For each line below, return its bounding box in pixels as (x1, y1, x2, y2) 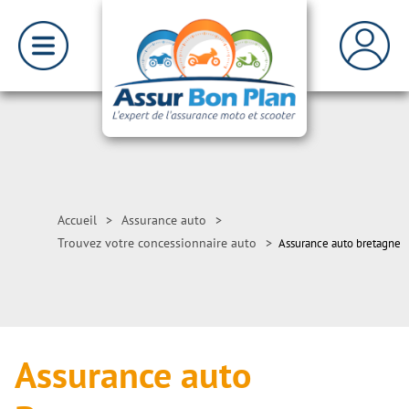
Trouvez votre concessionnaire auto (58, 235, 257, 251)
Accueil (58, 212, 97, 228)
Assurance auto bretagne (278, 236, 401, 251)
